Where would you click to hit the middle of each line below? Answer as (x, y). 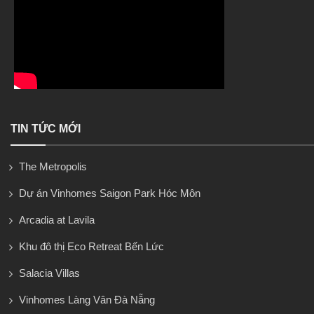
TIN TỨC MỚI (46, 128)
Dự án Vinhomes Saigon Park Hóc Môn (110, 193)
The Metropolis (53, 166)
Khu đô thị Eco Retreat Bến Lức (91, 246)
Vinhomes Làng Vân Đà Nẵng (87, 299)
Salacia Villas (49, 273)
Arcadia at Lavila (57, 219)
